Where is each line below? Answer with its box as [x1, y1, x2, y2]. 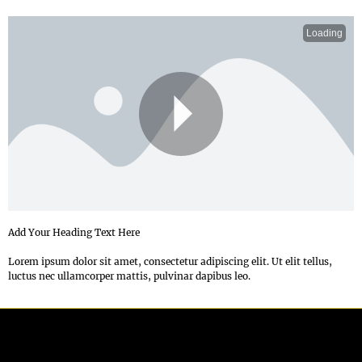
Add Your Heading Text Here [8, 226, 140, 239]
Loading [306, 27, 343, 40]
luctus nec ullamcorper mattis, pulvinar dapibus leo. [8, 270, 250, 283]
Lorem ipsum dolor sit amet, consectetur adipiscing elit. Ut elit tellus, [8, 255, 332, 268]
